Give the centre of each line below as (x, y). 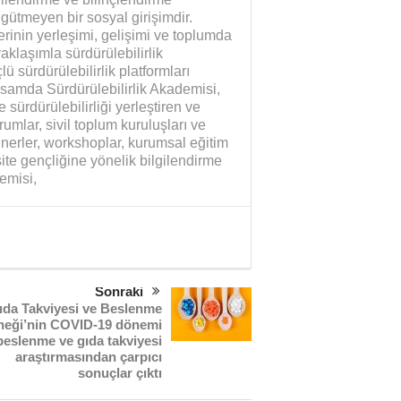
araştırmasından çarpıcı (88, 356)
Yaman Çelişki (58, 349)
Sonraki (119, 291)
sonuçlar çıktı (119, 372)
